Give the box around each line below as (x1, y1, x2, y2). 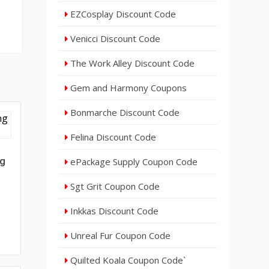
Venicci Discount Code (68, 32, 161, 44)
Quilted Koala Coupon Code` (68, 254, 186, 266)
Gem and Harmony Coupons (68, 82, 187, 94)
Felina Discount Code (68, 131, 157, 143)
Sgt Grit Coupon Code (68, 180, 160, 192)
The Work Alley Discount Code (68, 57, 195, 69)
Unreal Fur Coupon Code (68, 229, 171, 241)
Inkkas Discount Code (68, 205, 159, 217)
